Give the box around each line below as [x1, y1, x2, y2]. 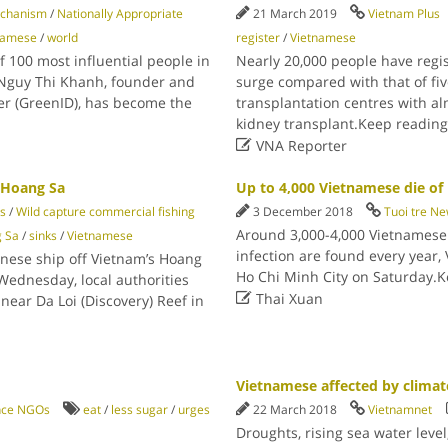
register [236, 29, 281, 46]
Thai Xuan [252, 289, 324, 308]
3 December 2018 [253, 203, 357, 220]
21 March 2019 [253, 5, 341, 22]
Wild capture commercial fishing [15, 203, 195, 220]
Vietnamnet [368, 401, 433, 418]
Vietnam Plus [368, 5, 441, 22]
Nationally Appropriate [56, 5, 183, 22]
